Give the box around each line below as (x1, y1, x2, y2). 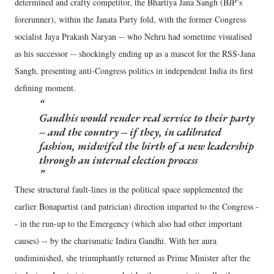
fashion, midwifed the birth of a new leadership (39, 138, 254, 153)
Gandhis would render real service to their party (39, 110, 254, 125)
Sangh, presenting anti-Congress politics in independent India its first (15, 64, 253, 76)
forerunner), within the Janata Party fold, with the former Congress (15, 13, 246, 25)
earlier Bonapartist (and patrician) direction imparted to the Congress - (15, 200, 259, 212)
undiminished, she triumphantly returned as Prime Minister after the (15, 251, 250, 264)
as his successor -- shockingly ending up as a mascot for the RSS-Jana (15, 47, 255, 59)
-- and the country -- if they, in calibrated (39, 124, 221, 139)
